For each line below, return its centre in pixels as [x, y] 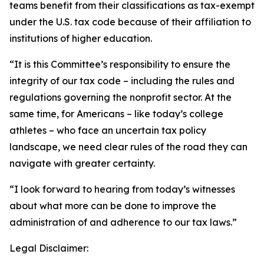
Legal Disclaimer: [49, 248]
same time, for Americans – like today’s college [116, 114]
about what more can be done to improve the [113, 206]
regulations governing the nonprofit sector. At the [121, 97]
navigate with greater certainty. [82, 163]
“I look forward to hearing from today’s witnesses [122, 189]
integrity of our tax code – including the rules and [122, 81]
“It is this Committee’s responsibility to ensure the [120, 64]
